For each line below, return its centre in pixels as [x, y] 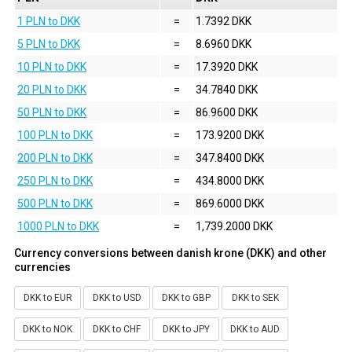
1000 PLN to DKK [58, 226]
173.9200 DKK [230, 135]
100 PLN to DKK [55, 135]
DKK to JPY [186, 329]
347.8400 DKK [230, 158]
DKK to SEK [255, 297]
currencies [42, 267]
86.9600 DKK [227, 112]
